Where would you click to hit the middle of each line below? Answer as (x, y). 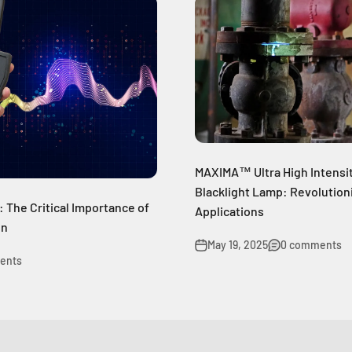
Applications (229, 211)
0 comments (311, 244)
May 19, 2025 (238, 244)
